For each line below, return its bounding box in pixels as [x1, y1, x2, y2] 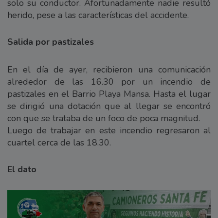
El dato [7, 163, 36, 176]
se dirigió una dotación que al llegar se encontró [7, 100, 211, 112]
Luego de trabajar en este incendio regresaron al [7, 125, 211, 137]
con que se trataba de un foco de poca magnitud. [7, 112, 200, 125]
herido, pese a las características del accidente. [7, 9, 189, 21]
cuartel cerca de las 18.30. [7, 137, 111, 149]
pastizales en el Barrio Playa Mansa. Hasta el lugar [7, 88, 211, 100]
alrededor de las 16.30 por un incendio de [7, 76, 211, 88]
